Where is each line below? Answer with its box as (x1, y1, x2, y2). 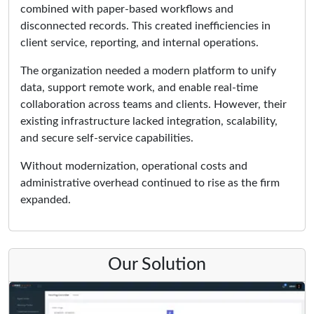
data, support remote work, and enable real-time (20, 82, 258, 94)
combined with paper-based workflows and (20, 4, 233, 15)
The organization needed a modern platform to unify (20, 65, 276, 77)
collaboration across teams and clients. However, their (20, 99, 287, 111)
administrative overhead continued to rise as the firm (20, 177, 280, 189)
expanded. (20, 194, 71, 206)
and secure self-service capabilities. (20, 132, 193, 144)
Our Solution (108, 256, 206, 274)
